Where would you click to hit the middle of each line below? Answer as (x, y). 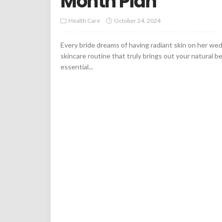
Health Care (84, 20)
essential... (77, 66)
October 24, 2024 (137, 20)
